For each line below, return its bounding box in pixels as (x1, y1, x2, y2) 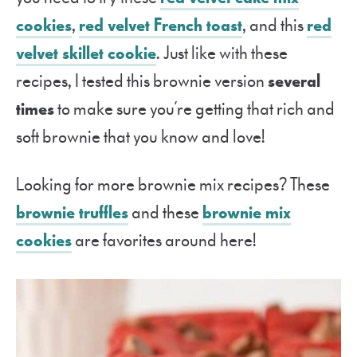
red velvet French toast (79, 14, 242, 37)
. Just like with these (156, 41, 288, 65)
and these (128, 201, 202, 225)
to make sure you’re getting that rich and (54, 97, 335, 121)
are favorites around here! (72, 229, 257, 253)
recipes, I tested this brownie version (16, 69, 268, 93)
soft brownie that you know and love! (16, 125, 265, 149)
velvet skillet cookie (16, 41, 156, 65)
